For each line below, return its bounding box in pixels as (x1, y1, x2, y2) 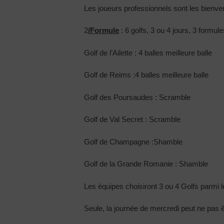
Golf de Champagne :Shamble (84, 137, 183, 146)
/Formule (88, 26, 119, 35)
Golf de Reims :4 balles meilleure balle (84, 70, 209, 79)
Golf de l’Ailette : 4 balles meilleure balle (84, 48, 212, 57)
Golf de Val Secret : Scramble (84, 115, 181, 124)
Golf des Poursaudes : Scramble (84, 92, 191, 101)
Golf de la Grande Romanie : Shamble (84, 159, 208, 168)
